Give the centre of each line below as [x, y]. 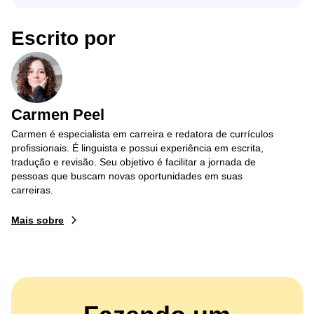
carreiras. [32, 190]
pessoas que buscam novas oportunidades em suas [127, 176]
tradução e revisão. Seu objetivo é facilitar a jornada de [134, 162]
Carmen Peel [58, 115]
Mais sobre [37, 220]
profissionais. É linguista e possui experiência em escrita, [137, 148]
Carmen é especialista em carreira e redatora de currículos [142, 134]
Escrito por [63, 39]
